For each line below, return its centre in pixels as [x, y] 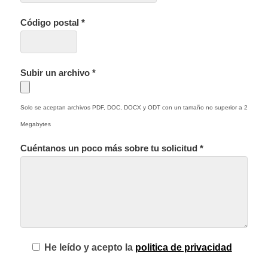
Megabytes [35, 124]
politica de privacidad [183, 247]
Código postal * [52, 23]
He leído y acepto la [89, 247]
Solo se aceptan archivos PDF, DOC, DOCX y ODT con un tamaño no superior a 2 [134, 108]
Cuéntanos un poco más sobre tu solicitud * [112, 148]
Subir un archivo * [58, 73]
